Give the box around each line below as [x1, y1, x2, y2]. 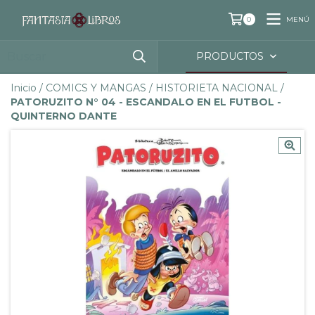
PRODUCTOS [196, 50, 267, 63]
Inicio [11, 82, 37, 95]
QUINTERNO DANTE [11, 110, 117, 123]
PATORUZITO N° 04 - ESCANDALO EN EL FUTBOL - [11, 96, 281, 109]
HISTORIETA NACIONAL [155, 82, 278, 95]
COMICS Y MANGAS [46, 82, 146, 95]
